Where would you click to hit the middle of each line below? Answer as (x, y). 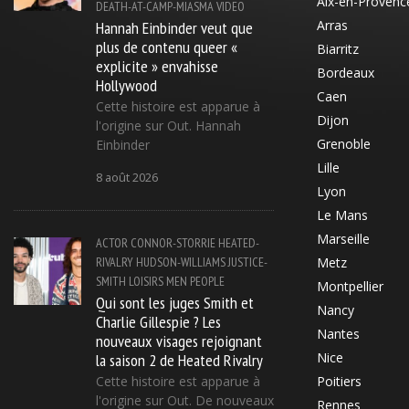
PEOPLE (207, 281)
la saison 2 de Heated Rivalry (179, 359)
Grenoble (344, 143)
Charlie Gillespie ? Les (158, 321)
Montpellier (351, 286)
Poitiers (340, 381)
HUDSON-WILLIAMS (180, 262)
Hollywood (126, 84)
